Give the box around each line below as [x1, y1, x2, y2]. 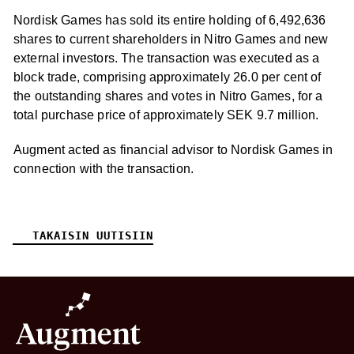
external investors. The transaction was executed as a [13, 51, 320, 65]
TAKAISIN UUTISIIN [32, 229, 153, 242]
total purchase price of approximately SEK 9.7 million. [13, 108, 319, 122]
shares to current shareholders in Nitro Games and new [13, 32, 329, 46]
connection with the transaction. [13, 162, 194, 175]
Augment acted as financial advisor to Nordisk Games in [13, 143, 333, 156]
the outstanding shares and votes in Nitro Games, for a [13, 89, 323, 103]
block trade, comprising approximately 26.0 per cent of [13, 70, 322, 84]
